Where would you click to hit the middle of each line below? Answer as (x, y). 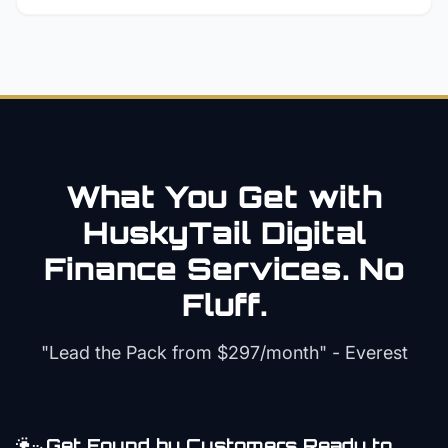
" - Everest (363, 352)
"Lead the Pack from (128, 352)
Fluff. (224, 304)
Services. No (290, 268)
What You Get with (224, 196)
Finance (110, 268)
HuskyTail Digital (224, 232)
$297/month (267, 352)
